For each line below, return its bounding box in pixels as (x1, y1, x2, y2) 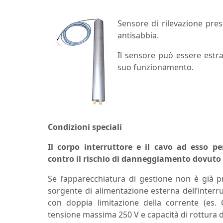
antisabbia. (117, 30, 159, 41)
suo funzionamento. (117, 62, 194, 73)
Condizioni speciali (48, 121, 122, 133)
